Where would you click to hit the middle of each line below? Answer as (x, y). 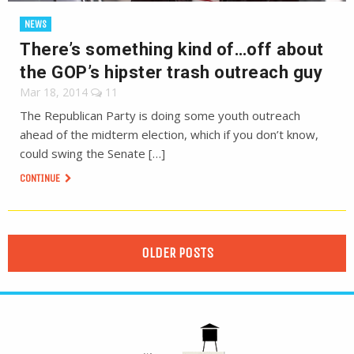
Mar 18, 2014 (54, 92)
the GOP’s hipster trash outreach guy (171, 72)
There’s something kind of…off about (172, 49)
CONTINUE (41, 178)
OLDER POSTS (177, 253)
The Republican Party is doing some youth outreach (160, 115)
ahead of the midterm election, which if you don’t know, (169, 134)
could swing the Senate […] (92, 153)
